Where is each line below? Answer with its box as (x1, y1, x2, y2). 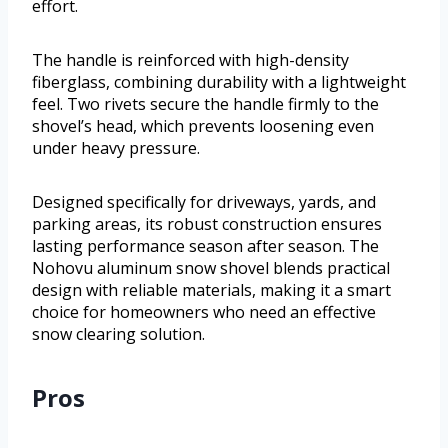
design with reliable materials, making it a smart (32, 278, 391, 301)
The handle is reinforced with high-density (32, 48, 349, 71)
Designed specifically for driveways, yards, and (32, 190, 376, 213)
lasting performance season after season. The (32, 234, 379, 257)
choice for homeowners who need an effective (32, 300, 376, 323)
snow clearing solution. (32, 322, 205, 345)
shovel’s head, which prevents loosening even (32, 114, 374, 137)
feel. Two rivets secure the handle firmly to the (32, 92, 379, 115)
